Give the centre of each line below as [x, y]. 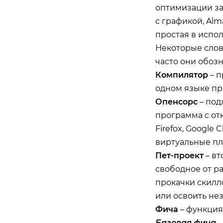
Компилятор [181, 75]
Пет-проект [179, 156]
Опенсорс [176, 102]
